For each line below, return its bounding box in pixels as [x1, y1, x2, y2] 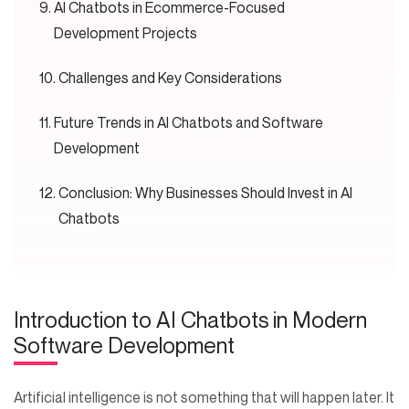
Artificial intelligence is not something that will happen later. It [14, 388, 394, 407]
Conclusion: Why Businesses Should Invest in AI [58, 184, 353, 203]
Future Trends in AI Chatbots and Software [54, 113, 324, 132]
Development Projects [54, 24, 201, 43]
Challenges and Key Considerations [58, 68, 288, 88]
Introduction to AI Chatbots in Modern [14, 307, 367, 333]
